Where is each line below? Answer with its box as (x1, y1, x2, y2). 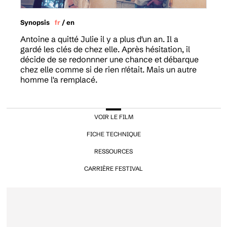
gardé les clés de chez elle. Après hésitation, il (20, 44, 190, 54)
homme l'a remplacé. (20, 74, 97, 85)
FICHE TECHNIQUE (86, 130, 141, 138)
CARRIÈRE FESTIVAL (84, 164, 143, 172)
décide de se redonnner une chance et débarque (20, 54, 199, 64)
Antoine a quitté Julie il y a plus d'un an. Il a (20, 33, 178, 44)
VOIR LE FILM (94, 112, 133, 121)
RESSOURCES (94, 147, 133, 155)
